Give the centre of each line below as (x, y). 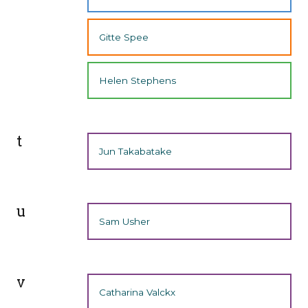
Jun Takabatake (136, 151)
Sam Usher (125, 222)
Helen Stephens (138, 81)
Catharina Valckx (137, 292)
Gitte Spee (124, 37)
